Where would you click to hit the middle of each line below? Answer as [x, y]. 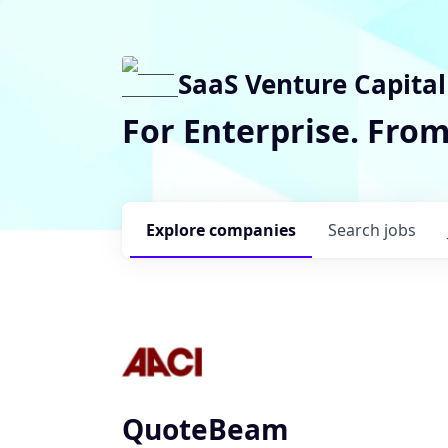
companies [252, 230]
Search [356, 230]
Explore [177, 230]
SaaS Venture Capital [312, 84]
